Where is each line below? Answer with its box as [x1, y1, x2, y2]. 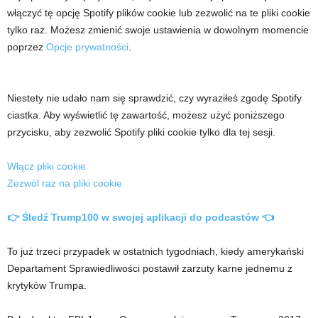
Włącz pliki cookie [7, 160, 86, 172]
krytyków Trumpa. [7, 279, 87, 291]
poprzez [7, 40, 46, 53]
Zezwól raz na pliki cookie [7, 177, 122, 189]
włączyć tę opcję [7, 6, 83, 18]
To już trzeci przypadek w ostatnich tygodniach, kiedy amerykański [7, 245, 304, 257]
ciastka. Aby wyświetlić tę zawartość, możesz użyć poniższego [7, 109, 285, 121]
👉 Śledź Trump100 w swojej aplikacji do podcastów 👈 [7, 211, 274, 223]
